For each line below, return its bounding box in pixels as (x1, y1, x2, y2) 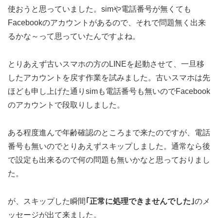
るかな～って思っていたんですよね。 (8, 32, 140, 41)
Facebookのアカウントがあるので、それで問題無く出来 (8, 18, 206, 27)
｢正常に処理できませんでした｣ (86, 197, 195, 205)
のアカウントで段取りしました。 (8, 101, 125, 109)
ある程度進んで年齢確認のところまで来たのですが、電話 (8, 128, 210, 137)
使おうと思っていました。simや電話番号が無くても (8, 5, 191, 14)
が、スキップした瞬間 (8, 197, 86, 205)
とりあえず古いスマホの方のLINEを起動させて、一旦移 (8, 60, 204, 69)
